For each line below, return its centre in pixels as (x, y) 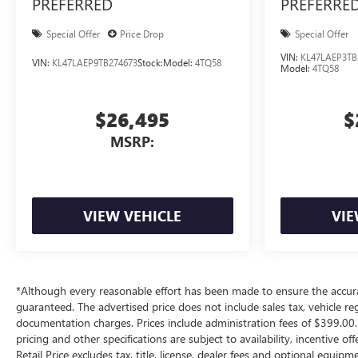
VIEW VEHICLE (133, 216)
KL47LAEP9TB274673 (95, 63)
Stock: (150, 63)
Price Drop (142, 34)
